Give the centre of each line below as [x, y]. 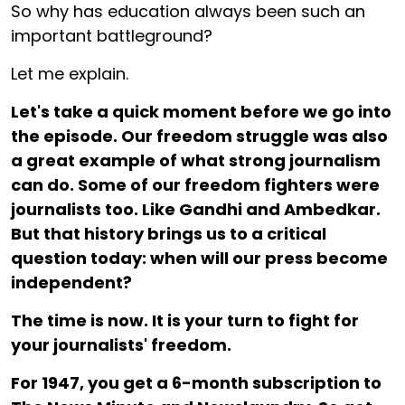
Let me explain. [70, 73]
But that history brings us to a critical [169, 233]
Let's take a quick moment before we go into [201, 111]
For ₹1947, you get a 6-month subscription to [196, 382]
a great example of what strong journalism [196, 160]
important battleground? [112, 35]
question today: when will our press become [199, 258]
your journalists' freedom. [123, 344]
